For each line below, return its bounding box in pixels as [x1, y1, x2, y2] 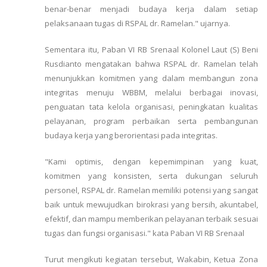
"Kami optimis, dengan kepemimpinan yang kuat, [45, 156, 258, 167]
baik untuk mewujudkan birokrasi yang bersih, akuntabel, [45, 199, 258, 210]
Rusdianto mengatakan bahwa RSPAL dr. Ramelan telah [45, 58, 258, 70]
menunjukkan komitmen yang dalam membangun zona [45, 73, 258, 84]
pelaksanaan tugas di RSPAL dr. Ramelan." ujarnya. [45, 18, 230, 29]
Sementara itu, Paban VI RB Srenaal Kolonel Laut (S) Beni [45, 44, 258, 55]
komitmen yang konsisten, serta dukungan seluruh [45, 170, 258, 182]
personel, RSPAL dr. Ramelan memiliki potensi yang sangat [45, 185, 258, 196]
